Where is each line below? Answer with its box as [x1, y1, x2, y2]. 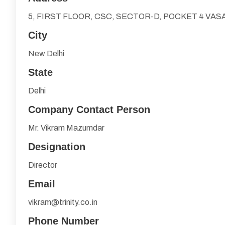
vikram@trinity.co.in [28, 198, 97, 206]
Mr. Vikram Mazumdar [28, 124, 104, 132]
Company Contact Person [28, 104, 150, 115]
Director [28, 161, 57, 169]
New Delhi [28, 49, 64, 58]
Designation [28, 141, 85, 152]
